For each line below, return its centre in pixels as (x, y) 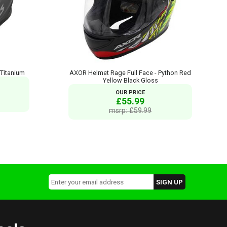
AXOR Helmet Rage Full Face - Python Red (130, 72)
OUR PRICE (130, 92)
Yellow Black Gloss (130, 80)
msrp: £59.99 (130, 110)
